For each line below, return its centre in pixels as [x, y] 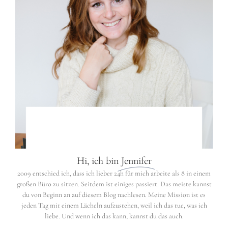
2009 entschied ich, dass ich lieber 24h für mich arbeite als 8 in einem [114, 174]
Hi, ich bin [99, 161]
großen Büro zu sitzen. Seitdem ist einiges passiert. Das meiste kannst [114, 184]
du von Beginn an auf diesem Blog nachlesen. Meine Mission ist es [114, 195]
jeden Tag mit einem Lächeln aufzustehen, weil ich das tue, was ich [114, 206]
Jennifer [136, 161]
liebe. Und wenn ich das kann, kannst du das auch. [114, 216]
